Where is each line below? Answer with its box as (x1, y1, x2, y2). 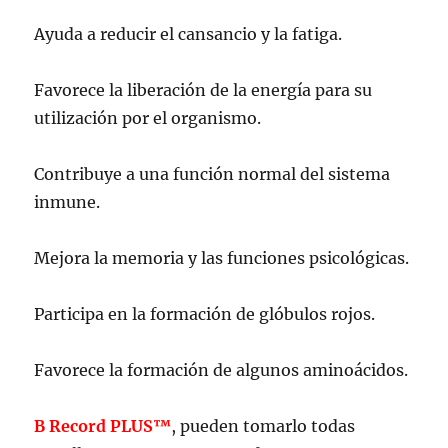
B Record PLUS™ (34, 415, 172, 436)
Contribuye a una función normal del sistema (34, 163, 391, 184)
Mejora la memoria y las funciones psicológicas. (34, 247, 410, 268)
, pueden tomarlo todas (171, 415, 356, 436)
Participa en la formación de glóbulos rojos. (34, 303, 376, 324)
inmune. (34, 191, 101, 212)
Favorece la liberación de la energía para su (34, 79, 373, 100)
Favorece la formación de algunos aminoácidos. (34, 359, 409, 380)
